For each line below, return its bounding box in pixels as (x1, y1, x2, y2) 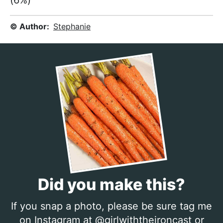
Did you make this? (38, 175, 185, 195)
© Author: (10, 21, 49, 32)
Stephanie (53, 21, 91, 32)
